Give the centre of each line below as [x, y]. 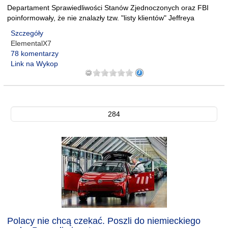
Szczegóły [27, 33]
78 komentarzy [35, 53]
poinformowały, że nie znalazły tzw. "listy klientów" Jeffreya [101, 18]
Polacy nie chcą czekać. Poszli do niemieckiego [104, 221]
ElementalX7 [31, 43]
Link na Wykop [34, 64]
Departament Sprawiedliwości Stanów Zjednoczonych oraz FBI [108, 8]
